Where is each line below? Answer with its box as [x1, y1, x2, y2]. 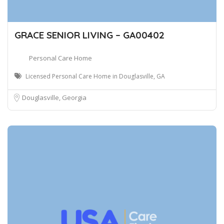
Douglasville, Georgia [22, 93, 86, 102]
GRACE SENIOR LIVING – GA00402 [14, 29, 164, 41]
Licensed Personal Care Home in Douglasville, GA [25, 72, 165, 81]
